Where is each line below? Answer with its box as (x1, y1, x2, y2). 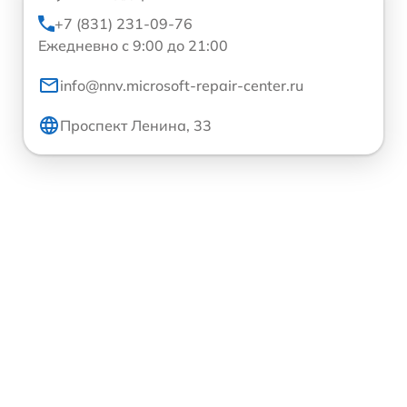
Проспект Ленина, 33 (60, 115, 212, 134)
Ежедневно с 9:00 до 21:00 (38, 35, 228, 55)
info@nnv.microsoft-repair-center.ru (60, 75, 303, 94)
